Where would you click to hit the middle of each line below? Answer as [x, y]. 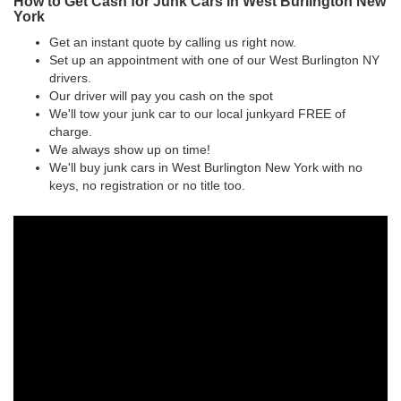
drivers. [70, 78]
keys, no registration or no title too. [147, 186]
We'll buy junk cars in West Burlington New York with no [206, 168]
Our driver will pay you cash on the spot [161, 96]
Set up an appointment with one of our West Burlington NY [214, 60]
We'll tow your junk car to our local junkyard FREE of [197, 114]
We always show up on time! [130, 150]
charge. [71, 132]
